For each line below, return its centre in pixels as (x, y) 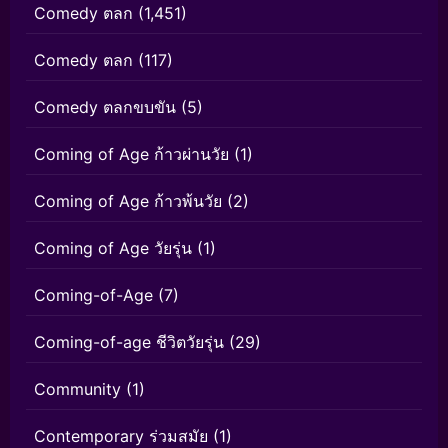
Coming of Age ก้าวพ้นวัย (128, 201)
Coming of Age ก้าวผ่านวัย (131, 154)
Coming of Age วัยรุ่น (113, 248)
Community (77, 389)
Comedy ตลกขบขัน (105, 107)
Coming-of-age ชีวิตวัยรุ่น (129, 342)
